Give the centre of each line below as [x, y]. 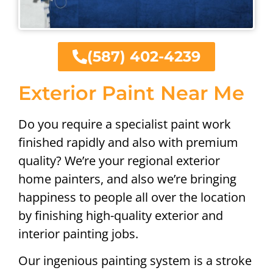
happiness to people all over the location [132, 197]
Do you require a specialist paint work [125, 124]
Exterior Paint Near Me [131, 93]
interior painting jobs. [78, 233]
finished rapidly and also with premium [128, 142]
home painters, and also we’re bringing [127, 179]
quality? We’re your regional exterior [119, 160]
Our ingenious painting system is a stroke [135, 261]
